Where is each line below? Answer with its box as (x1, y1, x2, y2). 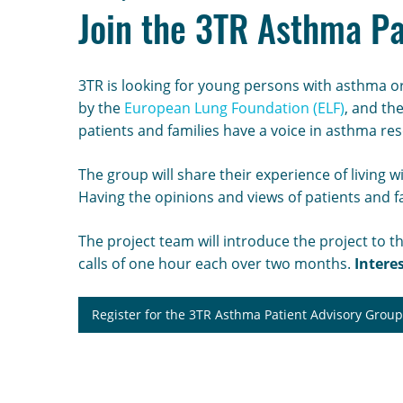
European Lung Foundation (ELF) (124, 98, 345, 118)
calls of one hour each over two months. (78, 254, 354, 273)
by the (78, 98, 124, 118)
